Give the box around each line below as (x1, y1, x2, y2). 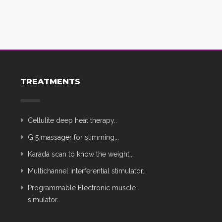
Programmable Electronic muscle (28, 183, 136, 192)
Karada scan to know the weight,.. (28, 150, 134, 158)
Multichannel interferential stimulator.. (28, 166, 146, 175)
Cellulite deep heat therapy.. (28, 116, 117, 124)
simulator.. (28, 195, 60, 204)
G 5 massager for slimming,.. (28, 133, 119, 141)
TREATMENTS (20, 76, 80, 86)
